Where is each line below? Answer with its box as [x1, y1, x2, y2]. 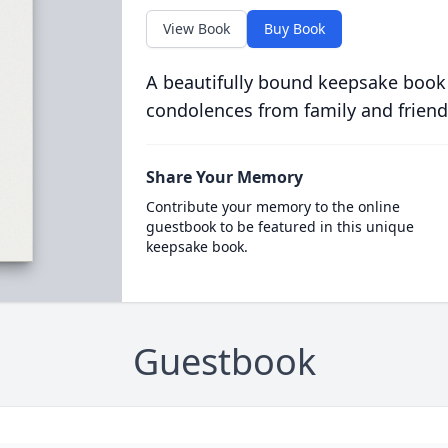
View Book [162, 19, 230, 38]
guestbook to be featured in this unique [145, 217, 414, 236]
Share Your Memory [145, 166, 303, 188]
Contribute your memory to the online [145, 197, 400, 216]
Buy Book [263, 19, 325, 38]
